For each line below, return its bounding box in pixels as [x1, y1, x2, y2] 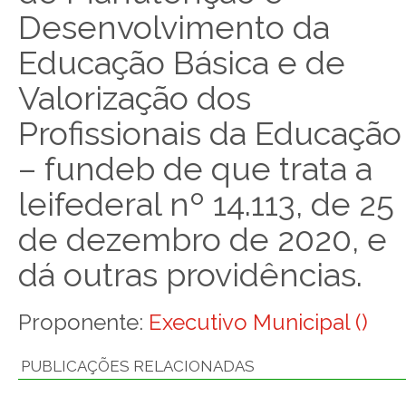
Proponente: [18, 309, 149, 335]
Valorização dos [18, 79, 251, 117]
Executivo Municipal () [149, 309, 368, 335]
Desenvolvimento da [18, 8, 330, 46]
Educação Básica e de [18, 43, 345, 82]
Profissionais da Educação [18, 114, 401, 152]
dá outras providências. [18, 256, 362, 294]
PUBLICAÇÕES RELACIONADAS [21, 357, 255, 375]
